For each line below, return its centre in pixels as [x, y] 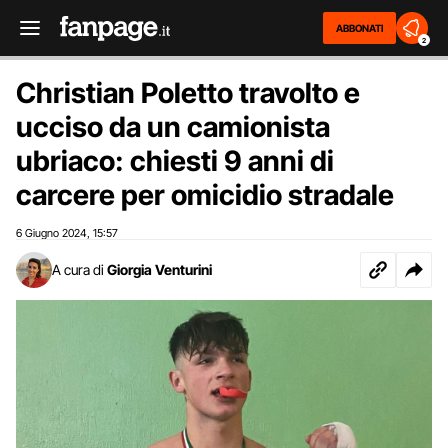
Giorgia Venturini [159, 269]
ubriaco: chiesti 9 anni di [175, 161]
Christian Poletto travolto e [188, 93]
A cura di [78, 269]
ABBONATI [359, 28]
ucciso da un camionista [173, 127]
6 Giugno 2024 [51, 233]
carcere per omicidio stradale [205, 195]
